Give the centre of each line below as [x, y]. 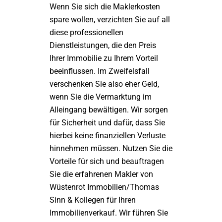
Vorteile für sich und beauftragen [107, 161]
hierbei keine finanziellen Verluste [108, 136]
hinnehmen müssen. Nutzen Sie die [111, 148]
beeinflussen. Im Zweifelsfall [100, 71]
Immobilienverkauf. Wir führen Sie [109, 213]
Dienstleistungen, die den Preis [103, 45]
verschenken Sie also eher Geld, [104, 84]
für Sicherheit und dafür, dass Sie [107, 123]
